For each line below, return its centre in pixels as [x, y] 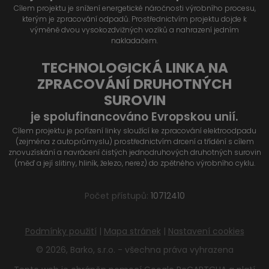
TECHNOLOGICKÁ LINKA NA [134, 68]
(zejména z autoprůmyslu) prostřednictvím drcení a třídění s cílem [134, 141]
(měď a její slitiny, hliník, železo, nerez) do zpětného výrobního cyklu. [134, 163]
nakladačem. [134, 40]
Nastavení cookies [206, 231]
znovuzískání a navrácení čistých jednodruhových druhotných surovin [134, 152]
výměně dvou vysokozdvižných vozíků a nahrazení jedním [134, 29]
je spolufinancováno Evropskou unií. [134, 116]
